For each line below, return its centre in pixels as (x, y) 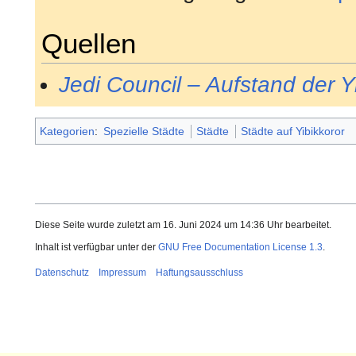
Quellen (89, 43)
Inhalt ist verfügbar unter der (97, 248)
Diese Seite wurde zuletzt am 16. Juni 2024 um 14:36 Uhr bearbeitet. (183, 225)
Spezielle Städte (144, 132)
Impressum (122, 273)
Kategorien (67, 132)
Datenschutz (62, 273)
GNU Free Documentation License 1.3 (240, 248)
